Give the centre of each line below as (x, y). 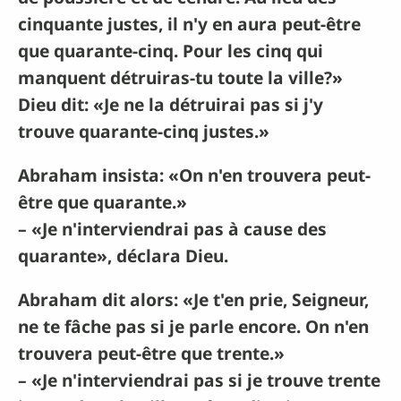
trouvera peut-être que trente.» (151, 354)
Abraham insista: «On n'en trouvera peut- (194, 175)
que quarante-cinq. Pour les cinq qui (171, 50)
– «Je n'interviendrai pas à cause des (172, 229)
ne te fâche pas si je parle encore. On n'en (193, 327)
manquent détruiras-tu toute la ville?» (180, 77)
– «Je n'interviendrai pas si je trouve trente (199, 380)
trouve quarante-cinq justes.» (144, 131)
